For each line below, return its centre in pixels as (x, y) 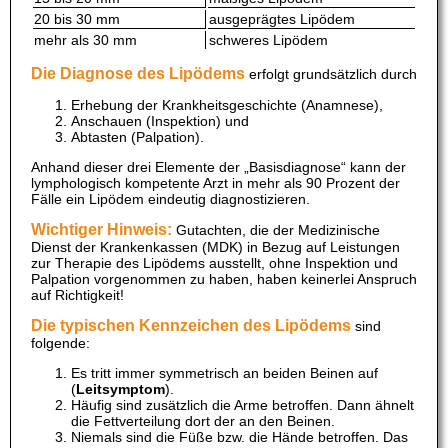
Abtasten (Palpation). (137, 137)
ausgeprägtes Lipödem (282, 19)
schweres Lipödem (268, 40)
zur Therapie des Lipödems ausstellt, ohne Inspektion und (214, 263)
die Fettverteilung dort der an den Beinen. (203, 421)
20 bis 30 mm (77, 19)
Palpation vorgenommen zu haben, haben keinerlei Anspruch (224, 279)
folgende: (60, 343)
